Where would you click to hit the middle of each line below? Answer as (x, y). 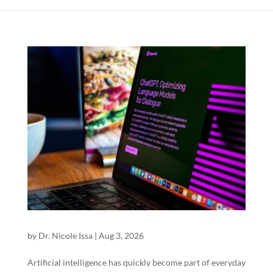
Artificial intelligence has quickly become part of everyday (136, 262)
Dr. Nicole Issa (65, 235)
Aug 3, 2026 (121, 235)
